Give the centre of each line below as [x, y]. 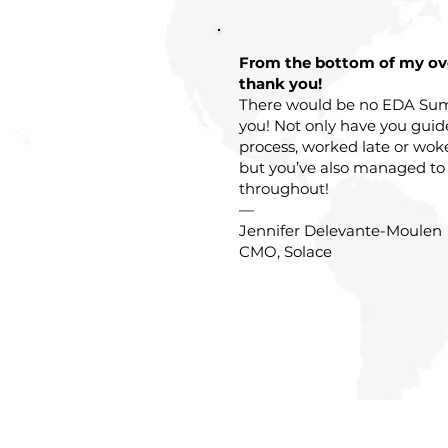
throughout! [284, 188]
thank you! [280, 83]
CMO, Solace [285, 251]
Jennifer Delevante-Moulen [340, 230]
